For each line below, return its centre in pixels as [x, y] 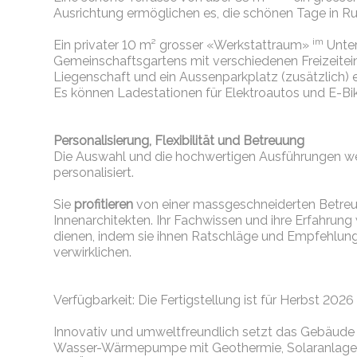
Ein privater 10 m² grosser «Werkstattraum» [183, 45]
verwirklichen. [93, 253]
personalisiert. [94, 173]
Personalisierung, [103, 141]
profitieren [104, 205]
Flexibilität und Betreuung [230, 141]
